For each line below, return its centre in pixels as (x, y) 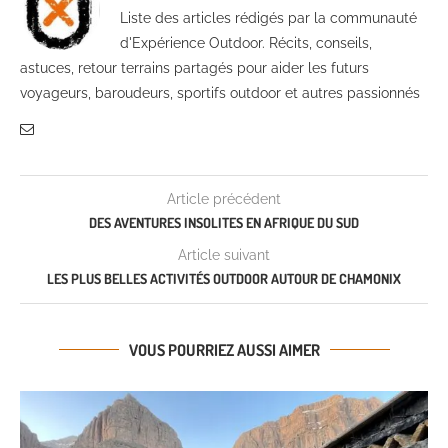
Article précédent (224, 198)
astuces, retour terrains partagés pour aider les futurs (194, 67)
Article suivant (224, 254)
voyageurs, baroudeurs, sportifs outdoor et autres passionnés (220, 92)
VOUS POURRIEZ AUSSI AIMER (224, 349)
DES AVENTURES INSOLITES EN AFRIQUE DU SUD (224, 222)
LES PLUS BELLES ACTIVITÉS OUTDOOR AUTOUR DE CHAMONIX (224, 278)
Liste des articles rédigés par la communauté (268, 17)
